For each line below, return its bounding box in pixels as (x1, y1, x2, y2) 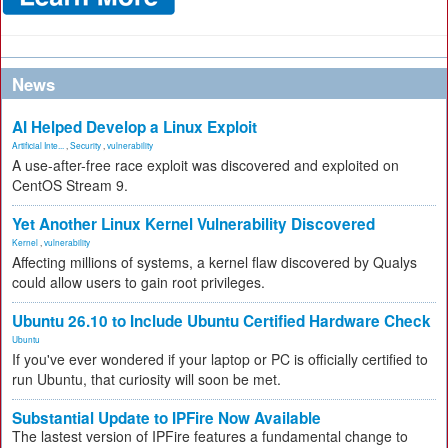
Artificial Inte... (12, 139, 64, 152)
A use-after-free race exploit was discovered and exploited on (12, 155, 399, 176)
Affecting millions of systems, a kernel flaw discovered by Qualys (12, 252, 417, 273)
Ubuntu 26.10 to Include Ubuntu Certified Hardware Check (12, 310, 431, 333)
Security (70, 139, 101, 152)
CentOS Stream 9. (12, 175, 128, 196)
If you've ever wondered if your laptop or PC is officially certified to (12, 349, 428, 370)
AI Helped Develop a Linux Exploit (12, 116, 257, 139)
